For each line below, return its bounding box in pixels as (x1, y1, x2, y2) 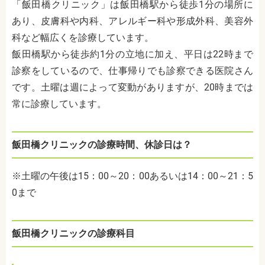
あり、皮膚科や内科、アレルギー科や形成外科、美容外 (12, 15, 253, 27)
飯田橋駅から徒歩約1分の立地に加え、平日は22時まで (12, 49, 253, 60)
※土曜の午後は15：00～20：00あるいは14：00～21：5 (12, 170, 253, 182)
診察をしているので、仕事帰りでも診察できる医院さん (12, 65, 253, 77)
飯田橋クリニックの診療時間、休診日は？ (12, 139, 192, 151)
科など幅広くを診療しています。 (12, 32, 154, 44)
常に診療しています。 (12, 98, 106, 110)
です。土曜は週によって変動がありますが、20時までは (12, 82, 253, 93)
